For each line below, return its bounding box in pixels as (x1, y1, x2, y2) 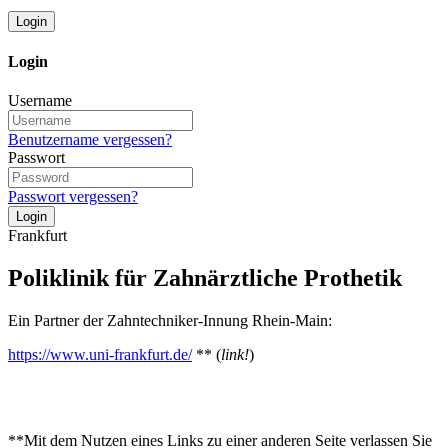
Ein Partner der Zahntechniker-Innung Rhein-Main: (8, 311, 332, 329)
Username (8, 92, 72, 110)
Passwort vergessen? (8, 188, 138, 206)
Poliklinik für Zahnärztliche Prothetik (8, 264, 402, 291)
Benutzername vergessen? (8, 131, 172, 149)
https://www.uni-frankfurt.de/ (8, 345, 192, 363)
